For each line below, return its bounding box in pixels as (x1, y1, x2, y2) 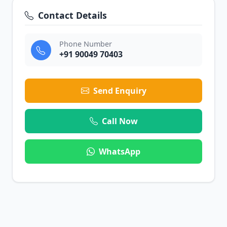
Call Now (101, 116, 138, 127)
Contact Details (38, 9, 107, 21)
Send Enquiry (93, 85, 146, 96)
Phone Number (59, 39, 112, 49)
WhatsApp (99, 146, 140, 157)
